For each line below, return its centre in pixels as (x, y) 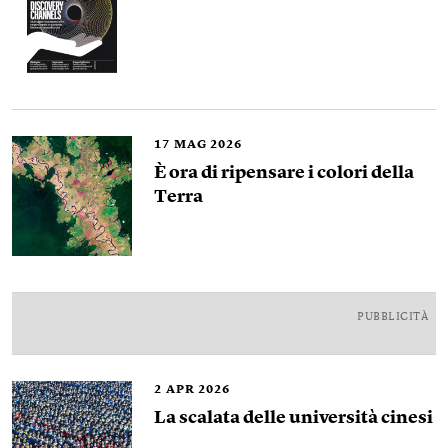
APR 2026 (198, 390)
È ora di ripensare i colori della (284, 173)
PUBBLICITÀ (392, 317)
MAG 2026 (208, 145)
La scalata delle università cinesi (293, 418)
